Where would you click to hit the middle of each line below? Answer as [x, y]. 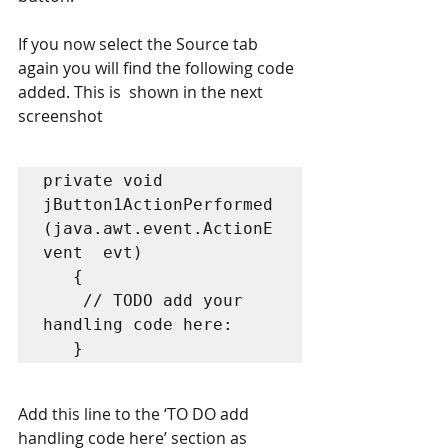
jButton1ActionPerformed [158, 205]
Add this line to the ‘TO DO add [135, 414]
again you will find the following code [158, 68]
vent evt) [98, 253]
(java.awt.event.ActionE [158, 229]
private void [103, 181]
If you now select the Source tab [140, 44]
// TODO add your [63, 301]
